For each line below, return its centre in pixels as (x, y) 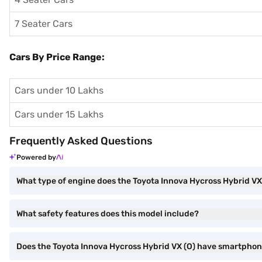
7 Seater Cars (44, 24)
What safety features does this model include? (108, 214)
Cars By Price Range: (57, 57)
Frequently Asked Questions (81, 141)
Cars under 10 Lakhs (59, 90)
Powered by (36, 157)
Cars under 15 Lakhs (59, 114)
